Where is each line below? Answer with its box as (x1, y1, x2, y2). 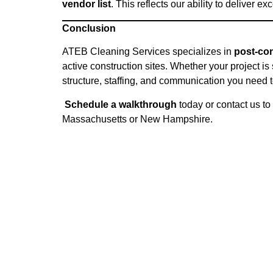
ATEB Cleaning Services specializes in (62, 46, 234, 57)
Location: (62, 245, 129, 262)
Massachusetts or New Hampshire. (62, 113, 213, 124)
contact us (216, 99, 260, 110)
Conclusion (62, 23, 116, 34)
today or (177, 99, 216, 110)
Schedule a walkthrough (65, 99, 177, 110)
